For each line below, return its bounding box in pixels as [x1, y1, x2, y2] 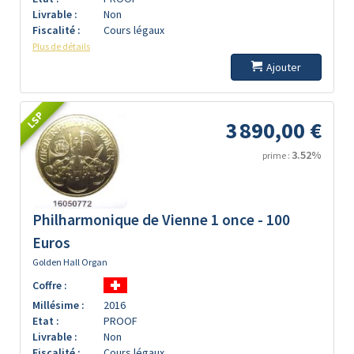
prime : [262, 149, 292, 161]
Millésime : [32, 298, 85, 312]
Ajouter [266, 60, 301, 74]
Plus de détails [32, 40, 90, 52]
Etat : [32, 314, 59, 328]
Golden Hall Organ [32, 256, 107, 268]
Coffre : [32, 278, 67, 292]
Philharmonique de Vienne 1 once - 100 [32, 210, 290, 229]
